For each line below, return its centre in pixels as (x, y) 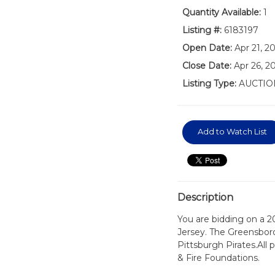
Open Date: (207, 48)
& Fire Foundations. (218, 258)
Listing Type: (209, 83)
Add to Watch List (232, 131)
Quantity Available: (221, 12)
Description (205, 197)
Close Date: (207, 66)
